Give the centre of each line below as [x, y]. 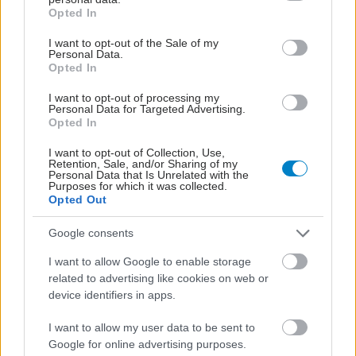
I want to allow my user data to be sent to [152, 327]
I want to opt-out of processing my [134, 97]
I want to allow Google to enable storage [150, 261]
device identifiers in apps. [112, 294]
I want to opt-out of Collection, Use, [137, 152]
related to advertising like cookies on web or [159, 278]
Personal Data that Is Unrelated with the [149, 174]
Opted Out [78, 199]
